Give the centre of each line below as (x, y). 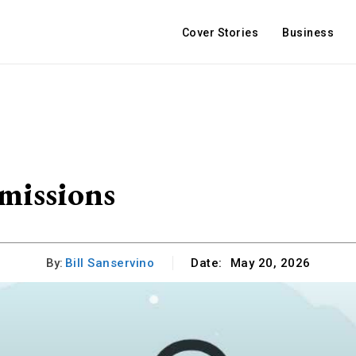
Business (308, 33)
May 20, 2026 (270, 263)
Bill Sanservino (109, 263)
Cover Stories (220, 33)
